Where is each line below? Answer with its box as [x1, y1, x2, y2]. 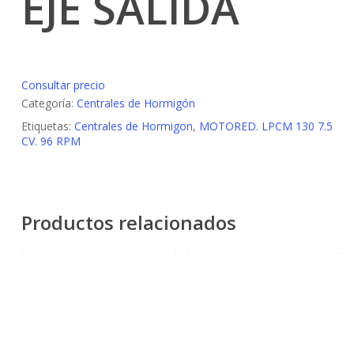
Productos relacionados [21, 209, 236, 235]
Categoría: [21, 96, 77, 111]
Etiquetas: [21, 119, 74, 134]
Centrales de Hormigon [73, 119, 193, 134]
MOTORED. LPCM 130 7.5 [198, 119, 333, 134]
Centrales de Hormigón [76, 96, 195, 111]
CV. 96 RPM [21, 134, 81, 149]
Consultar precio [21, 77, 105, 92]
